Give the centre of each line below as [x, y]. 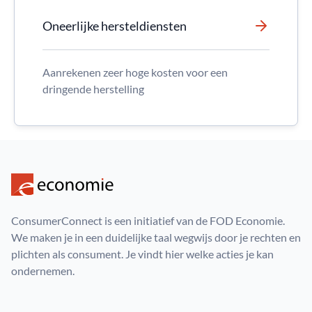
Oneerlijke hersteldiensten [115, 26]
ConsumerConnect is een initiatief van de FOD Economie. [148, 220]
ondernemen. [43, 271]
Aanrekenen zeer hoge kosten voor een [135, 72]
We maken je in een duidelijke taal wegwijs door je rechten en [156, 237]
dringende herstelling [93, 89]
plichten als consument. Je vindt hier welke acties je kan [142, 254]
